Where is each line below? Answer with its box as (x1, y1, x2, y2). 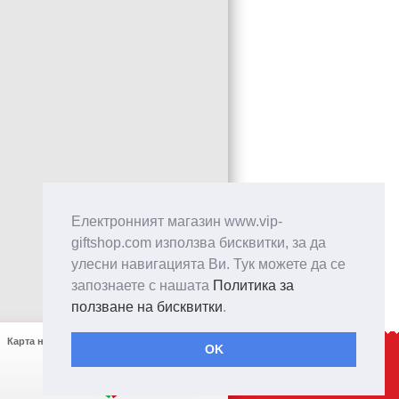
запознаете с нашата (71, 277, 213, 293)
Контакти (99, 336, 143, 346)
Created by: (44, 378, 94, 389)
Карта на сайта (7, 336, 78, 346)
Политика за (213, 277, 294, 293)
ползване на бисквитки (71, 298, 223, 314)
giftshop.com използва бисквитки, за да (71, 234, 326, 250)
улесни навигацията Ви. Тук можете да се (71, 256, 346, 272)
